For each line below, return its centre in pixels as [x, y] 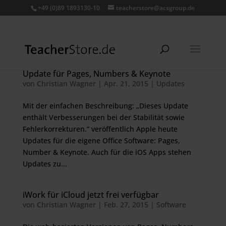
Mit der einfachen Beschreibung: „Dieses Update [105, 106]
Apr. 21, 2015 [126, 83]
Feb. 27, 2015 [126, 205]
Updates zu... [45, 164]
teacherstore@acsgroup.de [156, 8]
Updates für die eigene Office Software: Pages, [101, 140]
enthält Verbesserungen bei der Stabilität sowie [103, 117]
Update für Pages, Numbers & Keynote [96, 74]
